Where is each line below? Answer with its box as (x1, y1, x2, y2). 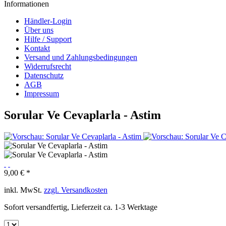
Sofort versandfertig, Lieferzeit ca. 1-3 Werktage (4, 202, 157, 211)
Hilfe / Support (24, 35, 72, 43)
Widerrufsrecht (24, 62, 71, 71)
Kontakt (24, 44, 50, 52)
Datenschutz (24, 71, 64, 80)
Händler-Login (24, 17, 72, 25)
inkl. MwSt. (4, 185, 44, 194)
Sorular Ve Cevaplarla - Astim (4, 108, 161, 122)
